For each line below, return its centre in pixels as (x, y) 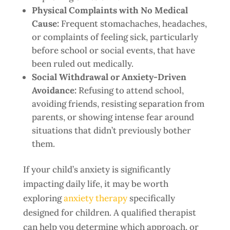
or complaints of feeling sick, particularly (115, 37)
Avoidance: (55, 90)
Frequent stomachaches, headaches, (134, 24)
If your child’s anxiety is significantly (97, 169)
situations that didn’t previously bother (111, 130)
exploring (43, 198)
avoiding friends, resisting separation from (118, 104)
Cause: (46, 24)
